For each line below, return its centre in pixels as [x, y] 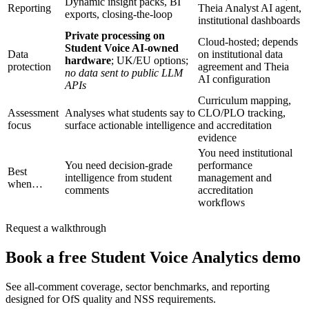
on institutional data [240, 54]
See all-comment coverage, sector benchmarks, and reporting [138, 286]
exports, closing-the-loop [119, 14]
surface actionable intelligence [130, 125]
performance [225, 165]
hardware [88, 60]
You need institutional [245, 152]
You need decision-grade [119, 165]
